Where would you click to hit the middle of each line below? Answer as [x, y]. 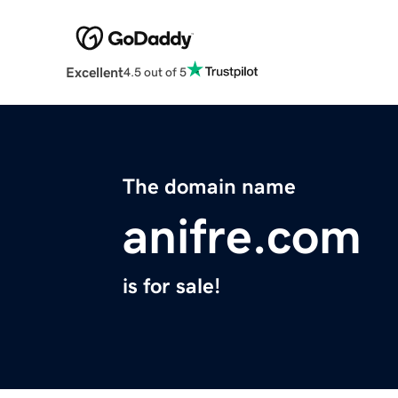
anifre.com [242, 237]
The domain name [209, 187]
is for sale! [171, 287]
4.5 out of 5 [155, 72]
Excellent [94, 72]
